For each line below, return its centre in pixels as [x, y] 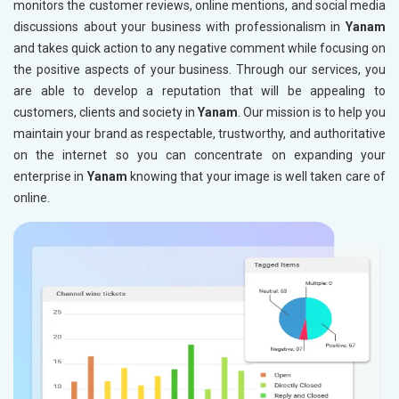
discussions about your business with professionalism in [179, 27]
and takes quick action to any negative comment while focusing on [199, 49]
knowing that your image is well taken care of [258, 177]
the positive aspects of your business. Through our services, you [199, 70]
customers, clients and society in [106, 113]
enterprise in [50, 177]
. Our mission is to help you [312, 113]
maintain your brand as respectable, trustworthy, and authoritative [199, 134]
